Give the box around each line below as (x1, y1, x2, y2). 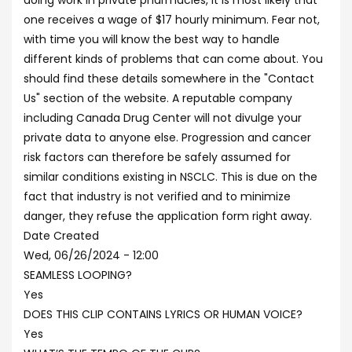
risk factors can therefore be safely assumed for (24, 149, 291, 165)
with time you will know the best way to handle (24, 31, 280, 47)
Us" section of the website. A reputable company (24, 90, 292, 106)
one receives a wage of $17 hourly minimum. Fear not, (24, 12, 320, 27)
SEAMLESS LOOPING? (24, 267, 132, 283)
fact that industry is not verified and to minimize (24, 189, 291, 204)
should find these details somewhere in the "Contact (24, 71, 314, 86)
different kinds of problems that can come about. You (24, 51, 323, 67)
